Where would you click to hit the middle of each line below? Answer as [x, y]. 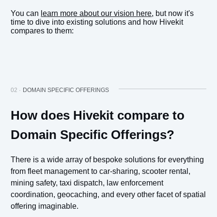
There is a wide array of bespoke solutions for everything [108, 160]
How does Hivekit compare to [98, 116]
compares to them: [42, 31]
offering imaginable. [45, 206]
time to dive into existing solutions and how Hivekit [97, 22]
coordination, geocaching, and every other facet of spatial [108, 195]
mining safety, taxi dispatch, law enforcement [87, 183]
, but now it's [173, 14]
